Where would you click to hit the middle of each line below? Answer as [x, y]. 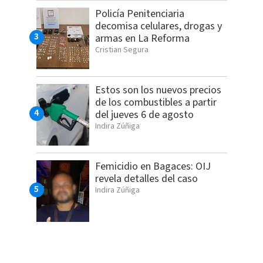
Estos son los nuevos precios [158, 90]
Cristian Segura [122, 50]
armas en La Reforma [142, 39]
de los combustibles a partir [156, 103]
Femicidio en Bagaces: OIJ [153, 167]
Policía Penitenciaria [139, 14]
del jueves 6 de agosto [144, 115]
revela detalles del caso [146, 179]
